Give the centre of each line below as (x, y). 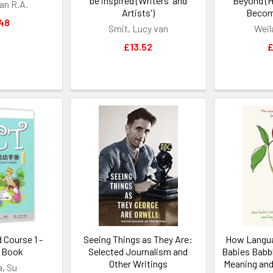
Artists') (138, 13)
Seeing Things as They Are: (138, 239)
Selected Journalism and (138, 251)
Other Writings (138, 263)
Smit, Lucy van (138, 29)
